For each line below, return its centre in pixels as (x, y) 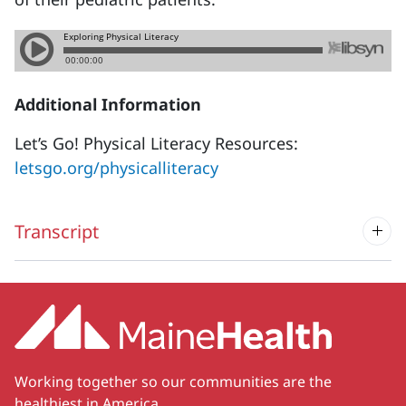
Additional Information (108, 104)
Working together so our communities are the (173, 381)
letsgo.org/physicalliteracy (116, 168)
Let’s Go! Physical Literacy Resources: (156, 143)
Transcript (57, 231)
